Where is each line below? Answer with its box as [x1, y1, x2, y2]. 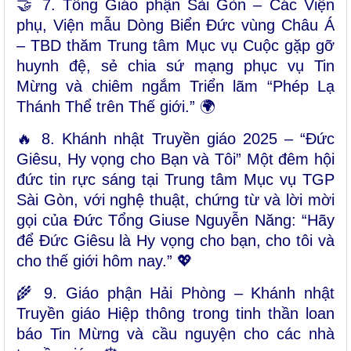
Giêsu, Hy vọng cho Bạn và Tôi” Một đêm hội [16, 150, 335, 168]
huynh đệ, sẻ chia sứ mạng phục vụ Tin [16, 57, 335, 75]
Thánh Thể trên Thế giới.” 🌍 [16, 98, 215, 116]
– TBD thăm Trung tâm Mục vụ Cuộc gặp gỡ [16, 37, 335, 55]
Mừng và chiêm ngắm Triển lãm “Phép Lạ [16, 78, 335, 96]
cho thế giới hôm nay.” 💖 [16, 252, 193, 270]
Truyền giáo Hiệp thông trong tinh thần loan [16, 305, 335, 323]
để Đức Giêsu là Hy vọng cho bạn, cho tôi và [16, 232, 335, 250]
